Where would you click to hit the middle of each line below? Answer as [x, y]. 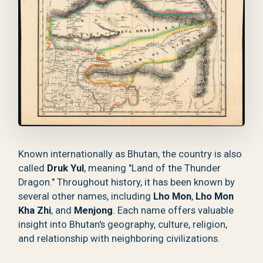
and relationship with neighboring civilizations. [119, 239]
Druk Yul [66, 168]
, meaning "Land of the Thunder [153, 168]
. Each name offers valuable [173, 211]
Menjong [94, 211]
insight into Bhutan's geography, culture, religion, [123, 225]
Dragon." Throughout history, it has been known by [127, 183]
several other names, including [86, 197]
